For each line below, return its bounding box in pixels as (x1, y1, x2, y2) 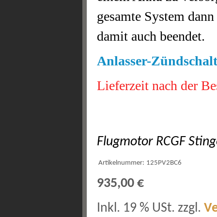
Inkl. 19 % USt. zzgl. (97, 201, 204, 215)
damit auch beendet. (97, 29, 205, 44)
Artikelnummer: (98, 159, 144, 167)
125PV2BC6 (146, 159, 182, 167)
